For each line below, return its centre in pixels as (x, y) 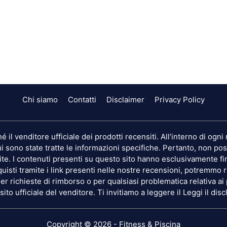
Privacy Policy (180, 99)
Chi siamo (40, 99)
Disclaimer (125, 99)
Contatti (82, 99)
